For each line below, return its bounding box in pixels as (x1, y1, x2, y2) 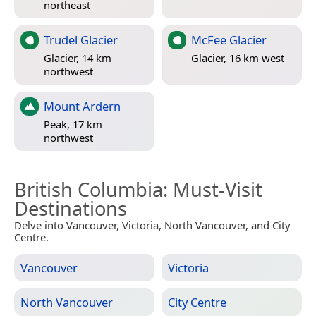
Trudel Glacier (44, 31, 118, 48)
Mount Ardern (44, 97, 121, 114)
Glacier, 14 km (44, 51, 111, 66)
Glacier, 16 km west (191, 51, 284, 66)
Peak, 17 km (44, 117, 102, 132)
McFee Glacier (191, 31, 267, 48)
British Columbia (14, 176, 163, 202)
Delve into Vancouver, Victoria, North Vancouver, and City (14, 217, 291, 232)
